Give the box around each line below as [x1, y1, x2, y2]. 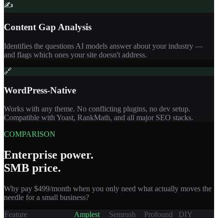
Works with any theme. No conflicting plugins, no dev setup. [4, 105, 190, 113]
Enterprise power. [4, 148, 93, 162]
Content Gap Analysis [4, 22, 91, 33]
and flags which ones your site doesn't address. [4, 50, 147, 59]
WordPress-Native [4, 85, 76, 95]
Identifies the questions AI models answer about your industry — [4, 41, 203, 50]
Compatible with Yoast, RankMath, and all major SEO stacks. [4, 113, 193, 122]
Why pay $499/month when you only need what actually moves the [4, 184, 212, 193]
